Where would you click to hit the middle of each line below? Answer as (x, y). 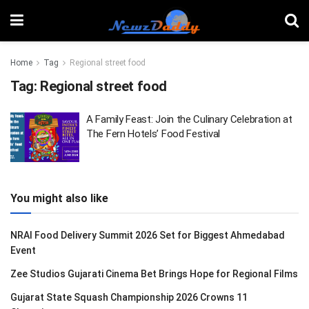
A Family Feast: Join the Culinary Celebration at (189, 119)
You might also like (59, 198)
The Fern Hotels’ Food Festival (153, 134)
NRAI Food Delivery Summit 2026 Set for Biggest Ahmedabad (148, 235)
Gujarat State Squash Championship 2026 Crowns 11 (129, 297)
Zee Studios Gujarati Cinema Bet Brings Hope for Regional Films (154, 273)
